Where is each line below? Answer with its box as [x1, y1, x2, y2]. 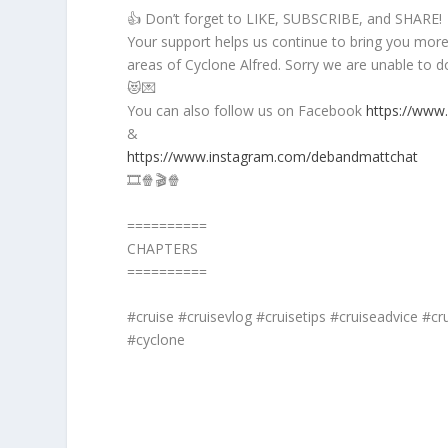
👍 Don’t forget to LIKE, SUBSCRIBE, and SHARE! [127, 9, 443, 29]
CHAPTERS [127, 238, 199, 258]
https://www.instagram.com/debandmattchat [127, 147, 419, 167]
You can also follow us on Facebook [127, 101, 367, 121]
